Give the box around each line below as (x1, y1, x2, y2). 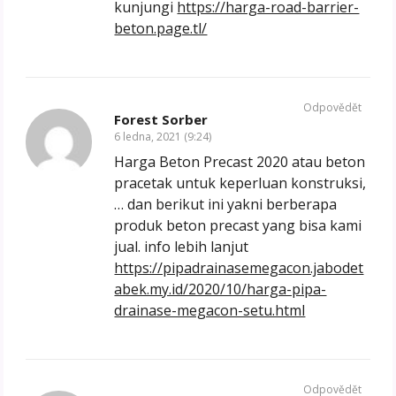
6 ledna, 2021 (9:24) (114, 129, 212, 145)
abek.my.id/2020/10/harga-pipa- (114, 279, 327, 300)
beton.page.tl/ (114, 19, 208, 39)
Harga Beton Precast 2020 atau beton (114, 152, 366, 172)
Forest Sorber (114, 110, 209, 129)
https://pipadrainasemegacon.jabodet (114, 258, 364, 278)
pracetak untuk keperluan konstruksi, (114, 173, 367, 194)
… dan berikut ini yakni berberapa (114, 194, 338, 215)
